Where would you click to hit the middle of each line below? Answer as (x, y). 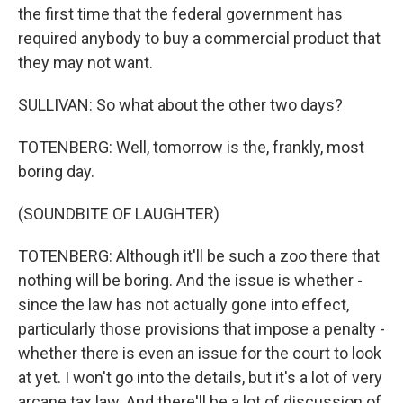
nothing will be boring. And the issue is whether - (190, 280)
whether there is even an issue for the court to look (200, 353)
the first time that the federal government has (180, 14)
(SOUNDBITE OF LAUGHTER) (119, 214)
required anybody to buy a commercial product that (199, 38)
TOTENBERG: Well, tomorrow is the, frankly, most (191, 147)
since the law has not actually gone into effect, (184, 304)
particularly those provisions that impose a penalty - (201, 329)
